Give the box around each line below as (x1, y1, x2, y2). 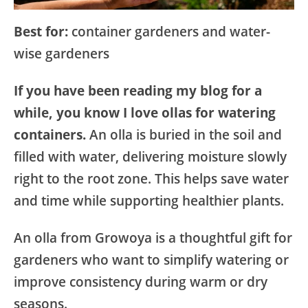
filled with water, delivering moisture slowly (14, 148, 287, 166)
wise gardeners (14, 45, 109, 63)
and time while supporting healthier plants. (14, 192, 284, 210)
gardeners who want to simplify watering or (14, 251, 289, 269)
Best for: (14, 23, 68, 41)
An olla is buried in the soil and (86, 126, 282, 144)
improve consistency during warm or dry (14, 273, 267, 291)
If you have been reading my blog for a (14, 82, 262, 100)
